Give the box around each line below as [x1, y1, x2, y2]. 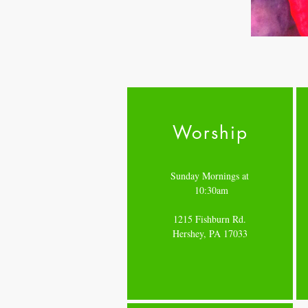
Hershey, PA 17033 [172, 227, 247, 240]
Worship [172, 121, 249, 144]
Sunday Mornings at [170, 169, 249, 182]
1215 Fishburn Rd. [173, 212, 246, 225]
